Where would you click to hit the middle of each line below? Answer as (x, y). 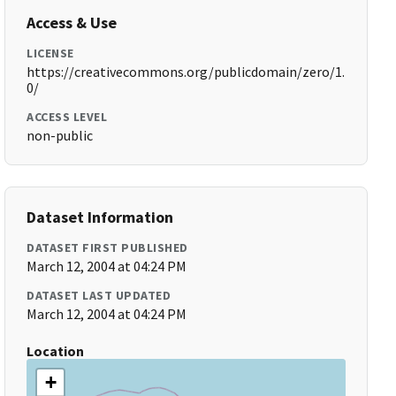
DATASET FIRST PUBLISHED (107, 247)
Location (56, 351)
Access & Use (72, 23)
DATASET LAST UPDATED (99, 295)
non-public (60, 135)
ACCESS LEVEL (67, 117)
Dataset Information (100, 217)
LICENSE (50, 53)
